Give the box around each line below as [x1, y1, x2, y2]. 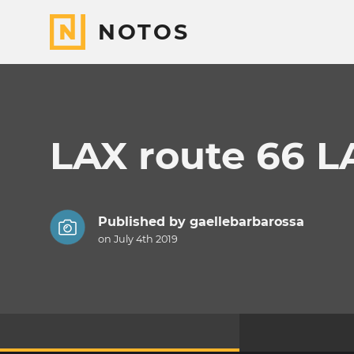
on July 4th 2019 [97, 233, 178, 246]
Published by [97, 214, 190, 230]
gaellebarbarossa [189, 214, 304, 230]
